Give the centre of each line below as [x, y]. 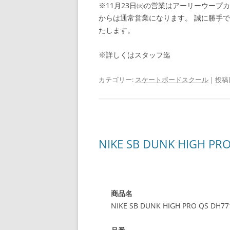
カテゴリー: [117, 80]
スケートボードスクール [172, 80]
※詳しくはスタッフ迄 [135, 55]
